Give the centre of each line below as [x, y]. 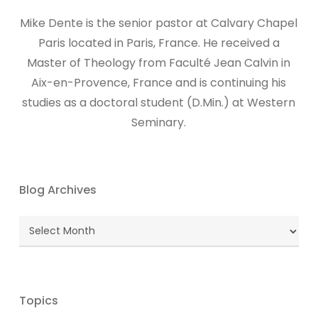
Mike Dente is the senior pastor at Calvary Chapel [159, 23]
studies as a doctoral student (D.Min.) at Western [159, 103]
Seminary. [159, 122]
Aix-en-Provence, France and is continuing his [159, 83]
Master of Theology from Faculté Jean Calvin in [159, 63]
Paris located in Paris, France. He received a [159, 43]
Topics [38, 301]
